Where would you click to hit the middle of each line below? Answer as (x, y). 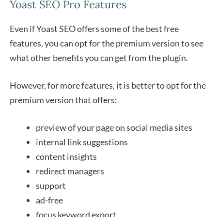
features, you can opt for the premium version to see (107, 43)
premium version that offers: (63, 100)
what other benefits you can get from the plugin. (100, 58)
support (51, 186)
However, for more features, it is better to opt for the (108, 85)
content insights (66, 157)
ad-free (50, 200)
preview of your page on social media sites (114, 128)
